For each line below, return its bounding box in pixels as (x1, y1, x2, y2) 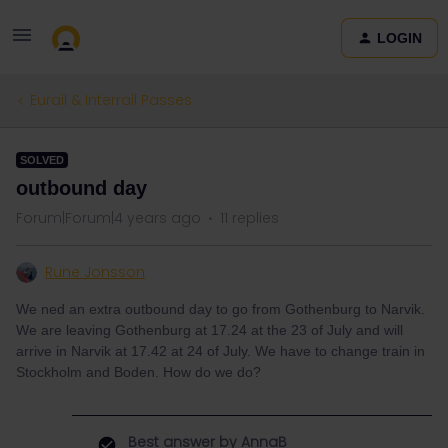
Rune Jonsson (45, 262, 145, 282)
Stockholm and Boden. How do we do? (16, 364, 261, 380)
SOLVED (20, 154, 64, 166)
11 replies (220, 208, 279, 228)
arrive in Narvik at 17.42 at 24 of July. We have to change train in (16, 343, 425, 359)
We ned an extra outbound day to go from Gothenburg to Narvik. (16, 301, 425, 317)
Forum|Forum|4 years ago (16, 208, 201, 228)
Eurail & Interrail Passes (30, 90, 192, 110)
